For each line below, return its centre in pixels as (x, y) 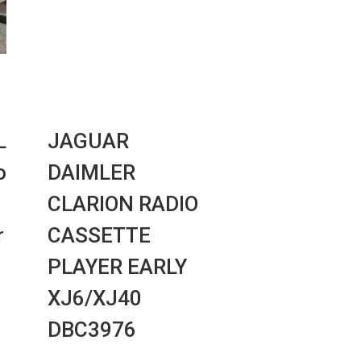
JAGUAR (89, 141)
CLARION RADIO (123, 204)
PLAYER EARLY (118, 267)
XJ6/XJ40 (95, 299)
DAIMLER (92, 173)
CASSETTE (100, 236)
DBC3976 (92, 330)
